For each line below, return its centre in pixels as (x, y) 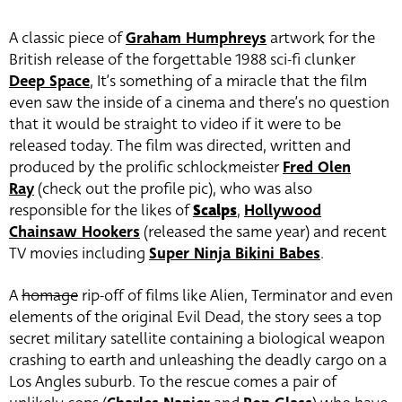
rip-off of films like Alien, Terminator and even (236, 295)
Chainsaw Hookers (74, 232)
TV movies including (79, 253)
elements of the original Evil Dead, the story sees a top (195, 317)
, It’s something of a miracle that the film (228, 81)
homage (50, 295)
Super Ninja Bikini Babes (235, 253)
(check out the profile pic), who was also (173, 188)
